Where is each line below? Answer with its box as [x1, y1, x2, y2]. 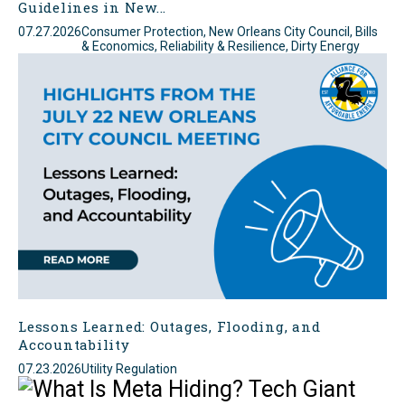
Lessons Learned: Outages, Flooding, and [18, 317, 321, 336]
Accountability [18, 335, 130, 354]
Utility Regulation [81, 362, 177, 377]
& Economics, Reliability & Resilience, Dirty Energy [81, 39, 360, 54]
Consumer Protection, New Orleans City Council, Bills [81, 24, 378, 40]
